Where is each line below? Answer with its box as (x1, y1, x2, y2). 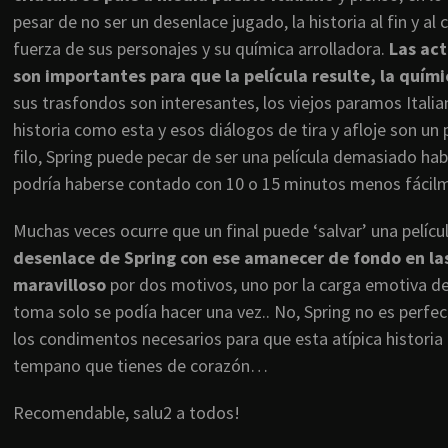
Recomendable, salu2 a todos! (13, 401, 240, 425)
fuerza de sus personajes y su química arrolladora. (13, 37, 389, 61)
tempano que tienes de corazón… (13, 354, 268, 378)
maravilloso (13, 273, 106, 297)
